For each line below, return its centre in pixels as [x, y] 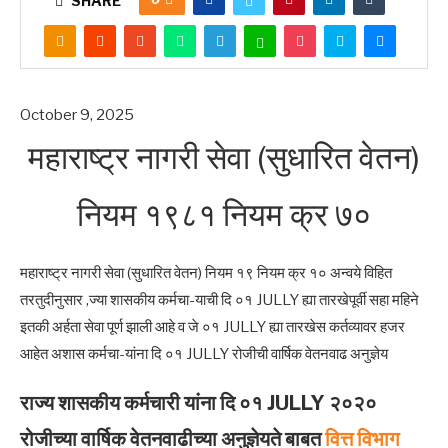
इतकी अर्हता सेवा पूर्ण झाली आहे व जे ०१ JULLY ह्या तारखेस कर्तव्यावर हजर [212, 327]
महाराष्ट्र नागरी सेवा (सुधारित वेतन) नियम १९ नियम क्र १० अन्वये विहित [206, 273]
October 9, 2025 [77, 115]
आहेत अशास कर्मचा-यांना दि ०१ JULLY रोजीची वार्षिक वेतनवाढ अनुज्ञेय [204, 354]
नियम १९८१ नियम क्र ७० [224, 214]
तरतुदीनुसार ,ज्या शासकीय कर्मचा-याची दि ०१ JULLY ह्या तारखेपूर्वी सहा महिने [219, 300]
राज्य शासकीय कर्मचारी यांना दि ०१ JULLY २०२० [198, 403]
